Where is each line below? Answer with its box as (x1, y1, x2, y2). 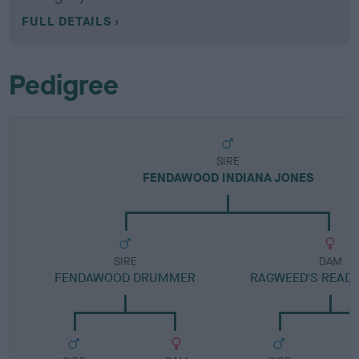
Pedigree (9, 67, 119, 103)
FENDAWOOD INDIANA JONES (142, 169, 313, 186)
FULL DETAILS (22, 13, 111, 30)
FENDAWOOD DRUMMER (54, 269, 196, 286)
